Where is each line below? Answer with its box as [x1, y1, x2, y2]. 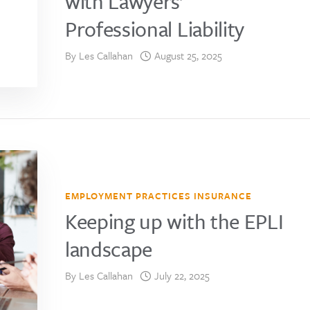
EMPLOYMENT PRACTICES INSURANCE [65, 189, 252, 203]
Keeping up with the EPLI [65, 206, 284, 237]
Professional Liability [65, 13, 244, 44]
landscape [65, 234, 153, 264]
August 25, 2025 [154, 47, 222, 63]
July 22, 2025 [154, 268, 210, 284]
